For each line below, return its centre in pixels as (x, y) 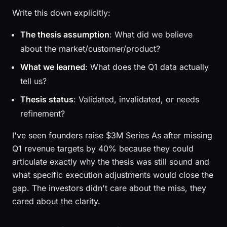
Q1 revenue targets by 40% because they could (103, 148)
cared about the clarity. (56, 201)
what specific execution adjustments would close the (113, 175)
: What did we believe (151, 34)
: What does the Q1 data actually (147, 67)
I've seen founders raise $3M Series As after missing (112, 135)
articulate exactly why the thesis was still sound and (111, 162)
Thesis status (47, 99)
